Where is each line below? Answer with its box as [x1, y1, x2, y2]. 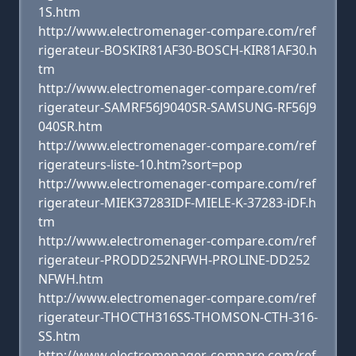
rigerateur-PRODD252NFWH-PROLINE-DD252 [38, 251, 310, 269]
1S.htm [38, 3, 80, 21]
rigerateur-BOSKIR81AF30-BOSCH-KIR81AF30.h [38, 41, 317, 59]
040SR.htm [38, 118, 103, 135]
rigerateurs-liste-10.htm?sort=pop [38, 156, 242, 173]
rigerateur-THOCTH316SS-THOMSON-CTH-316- [38, 308, 318, 326]
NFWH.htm [38, 270, 103, 288]
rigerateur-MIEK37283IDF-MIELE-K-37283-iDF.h [38, 194, 316, 211]
